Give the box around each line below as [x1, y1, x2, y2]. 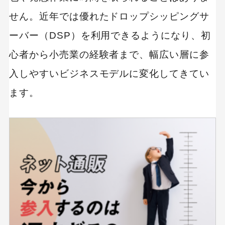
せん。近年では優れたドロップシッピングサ [9, 11, 210, 22]
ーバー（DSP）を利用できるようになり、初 [9, 30, 211, 41]
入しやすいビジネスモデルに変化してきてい [9, 68, 210, 79]
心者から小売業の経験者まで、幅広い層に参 [9, 49, 210, 60]
